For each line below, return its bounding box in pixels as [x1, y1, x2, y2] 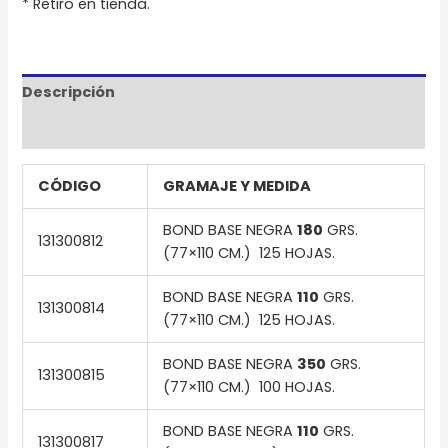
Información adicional [22, 119, 193, 140]
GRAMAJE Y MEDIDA [163, 175, 315, 196]
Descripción [22, 82, 116, 103]
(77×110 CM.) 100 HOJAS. [163, 376, 336, 397]
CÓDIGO [38, 175, 105, 196]
